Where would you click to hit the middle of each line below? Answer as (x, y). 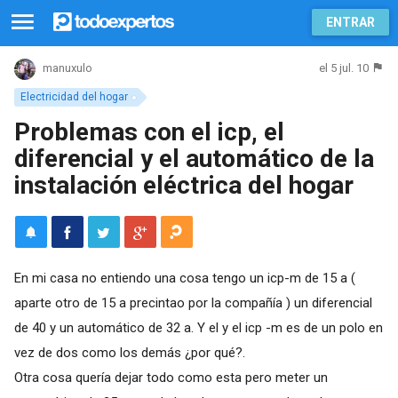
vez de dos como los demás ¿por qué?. (129, 352)
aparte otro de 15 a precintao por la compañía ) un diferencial (193, 302)
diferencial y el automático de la (194, 158)
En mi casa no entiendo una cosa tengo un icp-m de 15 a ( (184, 278)
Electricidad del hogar (74, 97)
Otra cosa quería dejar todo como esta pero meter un (171, 377)
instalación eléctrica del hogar (183, 185)
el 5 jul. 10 (344, 68)
